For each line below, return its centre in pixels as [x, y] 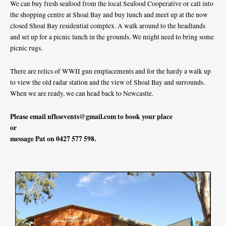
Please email [29, 116]
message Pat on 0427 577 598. [53, 138]
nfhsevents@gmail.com [82, 116]
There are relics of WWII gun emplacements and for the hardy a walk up [110, 71]
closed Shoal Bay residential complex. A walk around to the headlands [108, 26]
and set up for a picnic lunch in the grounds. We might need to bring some [112, 37]
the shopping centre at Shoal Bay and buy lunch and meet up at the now [109, 15]
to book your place [144, 116]
